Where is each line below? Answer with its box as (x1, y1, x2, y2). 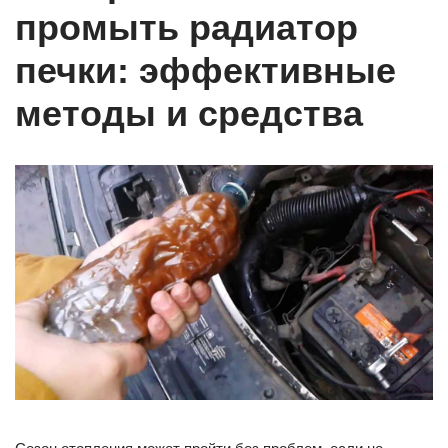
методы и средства (15, 93, 363, 135)
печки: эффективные (15, 50, 396, 92)
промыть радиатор (15, 7, 358, 49)
